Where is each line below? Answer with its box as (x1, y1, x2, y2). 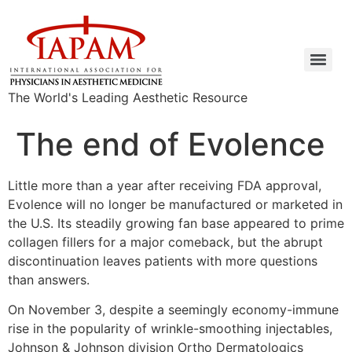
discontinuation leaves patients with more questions (8, 253, 317, 269)
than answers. (8, 272, 90, 288)
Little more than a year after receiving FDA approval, (8, 178, 321, 193)
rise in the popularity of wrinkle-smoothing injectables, (8, 321, 332, 337)
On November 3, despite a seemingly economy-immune (8, 302, 339, 318)
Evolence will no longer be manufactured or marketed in (8, 196, 343, 212)
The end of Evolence (16, 125, 325, 163)
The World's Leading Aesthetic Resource (8, 90, 247, 105)
